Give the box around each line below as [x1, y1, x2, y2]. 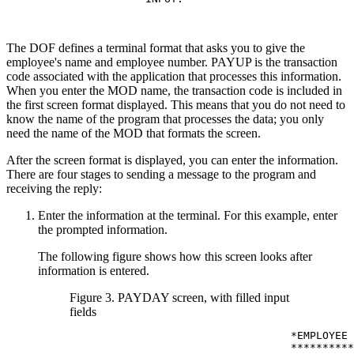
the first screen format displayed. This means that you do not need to [6, 97, 345, 111]
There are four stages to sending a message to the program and [6, 167, 316, 181]
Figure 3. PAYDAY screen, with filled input [70, 290, 289, 304]
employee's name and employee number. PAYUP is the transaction [6, 55, 337, 69]
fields [70, 304, 96, 318]
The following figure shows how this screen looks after [38, 249, 312, 263]
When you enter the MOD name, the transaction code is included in [6, 83, 342, 97]
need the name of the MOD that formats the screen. [6, 126, 261, 140]
